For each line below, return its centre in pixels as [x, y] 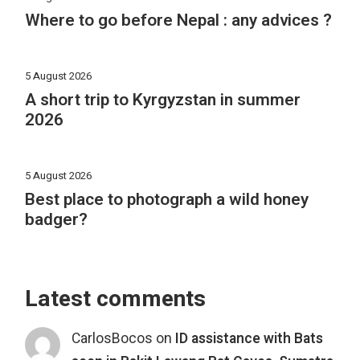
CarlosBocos [112, 338]
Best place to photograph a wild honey [167, 199]
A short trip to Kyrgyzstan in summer [163, 100]
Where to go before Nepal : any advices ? [179, 21]
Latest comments [116, 299]
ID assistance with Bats [249, 338]
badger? [57, 219]
